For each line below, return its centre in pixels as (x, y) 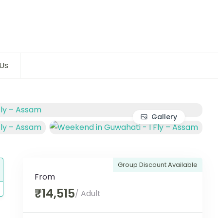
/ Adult (88, 194)
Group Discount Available (157, 165)
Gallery (164, 117)
